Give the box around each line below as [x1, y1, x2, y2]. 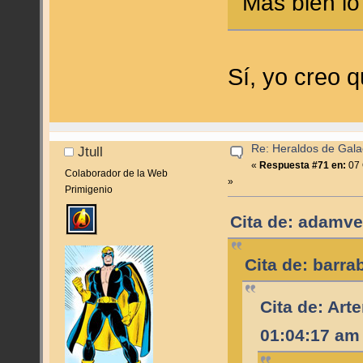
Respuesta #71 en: [259, 159, 347, 171]
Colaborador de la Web [64, 167, 168, 179]
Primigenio [64, 183, 113, 195]
